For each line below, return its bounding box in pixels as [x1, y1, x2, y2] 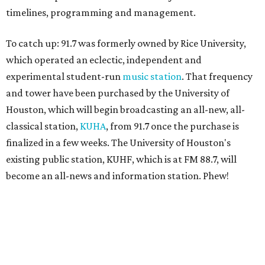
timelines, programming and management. [6, 7, 196, 18]
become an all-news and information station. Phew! [6, 170, 229, 182]
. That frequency [182, 70, 253, 82]
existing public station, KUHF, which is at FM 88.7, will [6, 153, 237, 165]
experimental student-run [6, 70, 122, 82]
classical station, [6, 120, 80, 132]
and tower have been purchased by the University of [6, 87, 230, 99]
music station [122, 70, 182, 82]
